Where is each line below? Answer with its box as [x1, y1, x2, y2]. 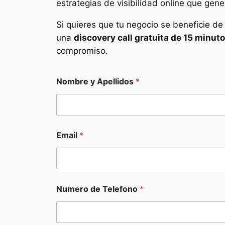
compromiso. [56, 45, 108, 56]
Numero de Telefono [56, 183, 140, 194]
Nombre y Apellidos [56, 76, 136, 86]
